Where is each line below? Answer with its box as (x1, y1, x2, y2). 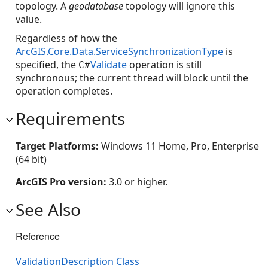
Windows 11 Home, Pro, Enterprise (101, 139, 259, 153)
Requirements (16, 107, 125, 130)
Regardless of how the (16, 32, 117, 45)
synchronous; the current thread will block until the (16, 71, 248, 84)
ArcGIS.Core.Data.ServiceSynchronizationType (16, 45, 223, 58)
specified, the (16, 58, 78, 71)
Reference (16, 229, 60, 243)
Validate (90, 58, 127, 71)
